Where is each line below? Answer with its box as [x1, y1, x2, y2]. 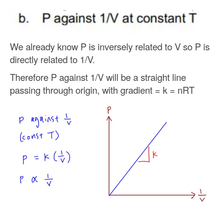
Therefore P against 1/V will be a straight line [10, 70, 186, 83]
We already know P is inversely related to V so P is [10, 39, 210, 53]
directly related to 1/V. [10, 52, 95, 66]
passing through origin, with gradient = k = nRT [10, 83, 194, 96]
